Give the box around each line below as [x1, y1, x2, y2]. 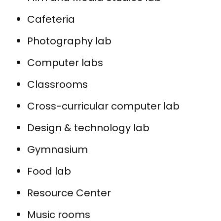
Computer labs [27, 55, 103, 70]
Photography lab [27, 34, 111, 48]
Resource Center [27, 185, 111, 200]
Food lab [27, 164, 71, 178]
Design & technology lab [27, 120, 149, 135]
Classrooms [27, 77, 88, 91]
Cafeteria [27, 12, 75, 26]
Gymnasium [27, 142, 88, 156]
